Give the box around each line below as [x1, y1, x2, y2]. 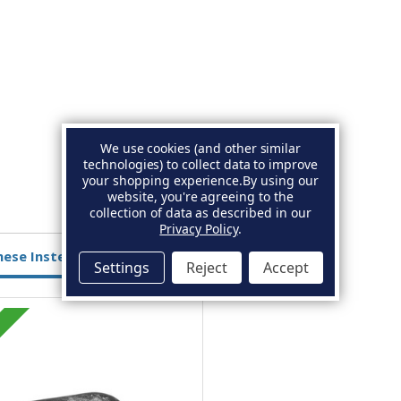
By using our [243, 171, 319, 189]
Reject [185, 257, 227, 277]
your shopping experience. [82, 171, 243, 189]
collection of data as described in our [90, 203, 311, 221]
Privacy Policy [159, 219, 238, 237]
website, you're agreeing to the [107, 187, 294, 205]
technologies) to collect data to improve [83, 155, 318, 173]
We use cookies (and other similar [99, 139, 302, 157]
